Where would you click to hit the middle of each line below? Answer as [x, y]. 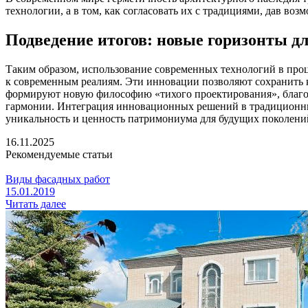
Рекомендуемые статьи [59, 155]
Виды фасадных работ [58, 179]
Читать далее [36, 204]
